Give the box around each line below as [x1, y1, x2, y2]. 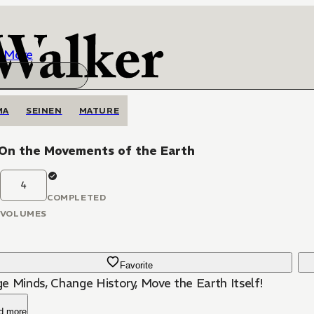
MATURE [78, 105, 120, 116]
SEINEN [26, 105, 62, 116]
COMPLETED [46, 192, 107, 203]
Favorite [120, 260, 153, 271]
